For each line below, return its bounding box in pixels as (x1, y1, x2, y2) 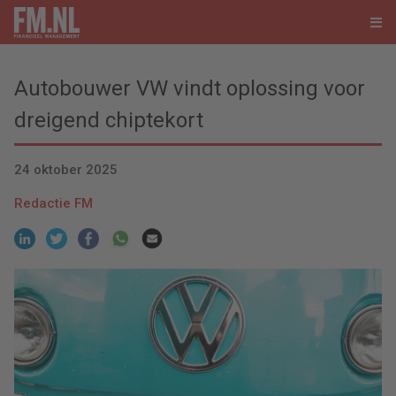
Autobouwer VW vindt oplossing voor (14, 76, 365, 101)
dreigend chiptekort (14, 108, 203, 133)
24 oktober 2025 (14, 162, 118, 179)
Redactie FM (14, 195, 93, 212)
